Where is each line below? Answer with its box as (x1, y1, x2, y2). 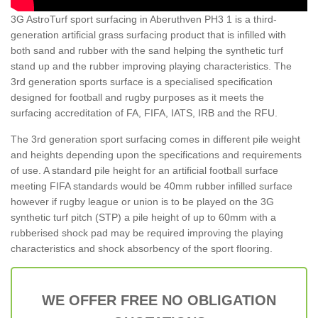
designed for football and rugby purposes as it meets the (11, 91, 264, 103)
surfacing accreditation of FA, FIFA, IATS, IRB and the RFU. (11, 106, 278, 119)
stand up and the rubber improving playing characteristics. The (11, 60, 292, 72)
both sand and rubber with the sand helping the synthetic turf (11, 44, 283, 56)
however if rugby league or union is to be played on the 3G (11, 195, 274, 207)
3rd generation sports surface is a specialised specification (11, 75, 273, 87)
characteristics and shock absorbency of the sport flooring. (11, 242, 273, 254)
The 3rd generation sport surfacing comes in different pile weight (11, 133, 300, 145)
